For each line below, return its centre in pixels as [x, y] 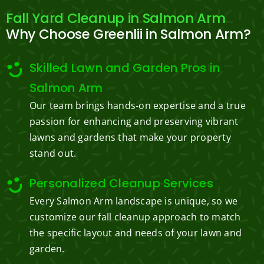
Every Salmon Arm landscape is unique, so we [133, 201]
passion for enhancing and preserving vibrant [134, 122]
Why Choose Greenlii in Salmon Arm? [128, 34]
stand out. [53, 154]
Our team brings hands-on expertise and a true [137, 106]
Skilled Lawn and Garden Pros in [125, 68]
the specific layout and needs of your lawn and [136, 233]
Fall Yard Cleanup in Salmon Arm [115, 19]
